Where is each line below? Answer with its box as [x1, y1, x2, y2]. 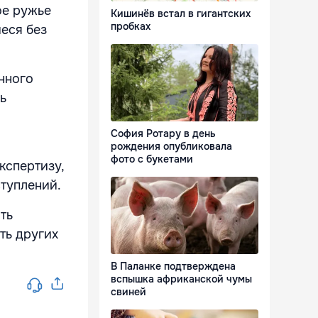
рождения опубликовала [111, 140, 232, 153]
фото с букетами [111, 153, 193, 166]
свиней [111, 285, 146, 299]
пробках [111, 20, 150, 33]
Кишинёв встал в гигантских [111, 7, 251, 21]
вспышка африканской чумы [111, 273, 252, 286]
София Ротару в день [111, 127, 216, 141]
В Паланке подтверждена [111, 260, 236, 273]
